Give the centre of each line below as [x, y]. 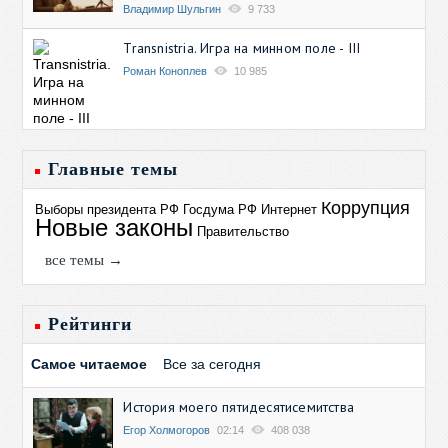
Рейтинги [90, 323]
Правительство [243, 231]
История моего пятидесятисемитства [239, 406]
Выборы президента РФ [107, 209]
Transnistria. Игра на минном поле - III [242, 47]
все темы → [84, 259]
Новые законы [114, 227]
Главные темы [113, 168]
